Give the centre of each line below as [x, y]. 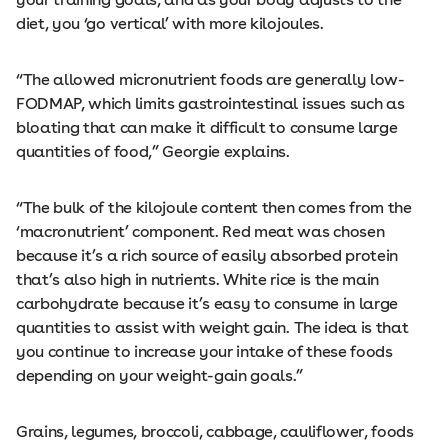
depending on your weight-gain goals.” [160, 375]
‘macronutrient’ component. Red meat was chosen [200, 231]
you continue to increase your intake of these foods [204, 351]
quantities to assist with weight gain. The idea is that [212, 327]
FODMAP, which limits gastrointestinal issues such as [210, 103]
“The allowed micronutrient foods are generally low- [210, 79]
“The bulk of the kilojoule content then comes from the [214, 207]
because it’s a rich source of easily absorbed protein [207, 255]
